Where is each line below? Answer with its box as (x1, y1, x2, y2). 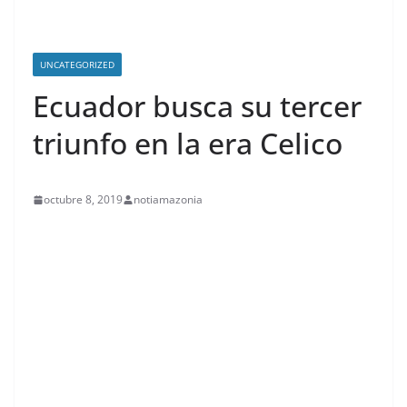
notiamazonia (134, 192, 203, 207)
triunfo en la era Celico (33, 124, 342, 163)
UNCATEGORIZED (40, 58, 114, 71)
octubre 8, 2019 (44, 192, 123, 207)
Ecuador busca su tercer (33, 86, 362, 125)
